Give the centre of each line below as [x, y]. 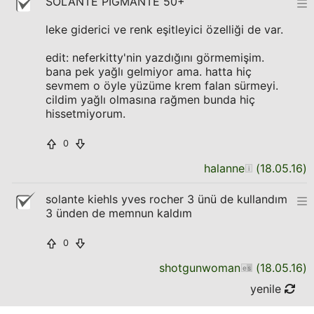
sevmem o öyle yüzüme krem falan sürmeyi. [162, 86]
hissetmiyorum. [86, 114]
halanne [224, 168]
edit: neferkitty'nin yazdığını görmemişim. [155, 57]
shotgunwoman [200, 268]
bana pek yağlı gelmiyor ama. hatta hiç [149, 71]
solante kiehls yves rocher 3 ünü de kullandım [166, 199]
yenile [267, 289]
